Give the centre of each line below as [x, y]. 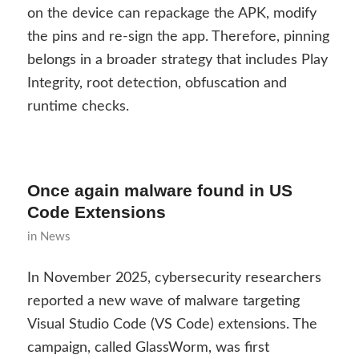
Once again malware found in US [159, 190]
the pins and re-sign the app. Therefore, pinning [178, 37]
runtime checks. [78, 107]
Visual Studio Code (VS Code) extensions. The [172, 325]
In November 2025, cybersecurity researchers [174, 278]
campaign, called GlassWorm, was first [148, 348]
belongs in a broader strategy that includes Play [177, 61]
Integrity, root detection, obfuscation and [157, 84]
